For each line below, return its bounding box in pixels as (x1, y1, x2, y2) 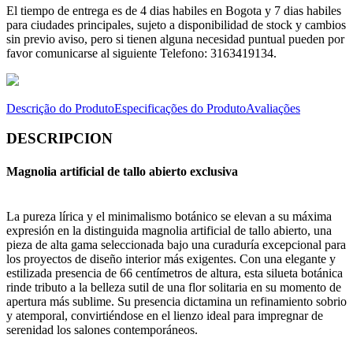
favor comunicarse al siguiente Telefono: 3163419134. (6, 46, 277, 60)
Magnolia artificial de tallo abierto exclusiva (6, 164, 238, 178)
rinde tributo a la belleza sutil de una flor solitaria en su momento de (6, 280, 341, 294)
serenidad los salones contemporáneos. (6, 322, 198, 336)
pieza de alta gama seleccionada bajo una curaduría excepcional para (6, 237, 346, 251)
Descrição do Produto (6, 101, 114, 115)
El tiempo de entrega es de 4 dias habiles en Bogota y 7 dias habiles (6, 3, 341, 17)
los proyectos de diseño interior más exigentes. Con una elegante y (6, 251, 336, 266)
